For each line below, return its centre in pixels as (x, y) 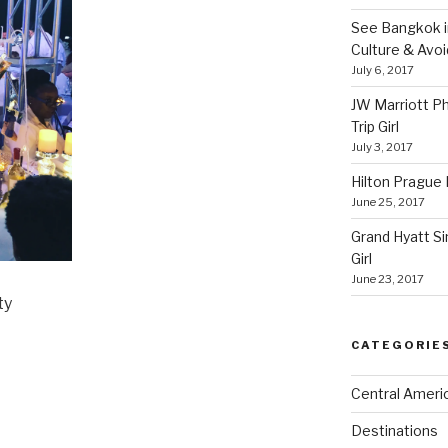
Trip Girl (374, 126)
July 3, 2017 (381, 147)
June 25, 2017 (387, 202)
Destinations (394, 430)
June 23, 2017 (387, 279)
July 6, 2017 (382, 70)
